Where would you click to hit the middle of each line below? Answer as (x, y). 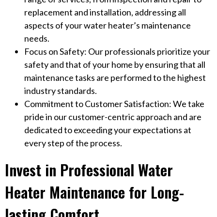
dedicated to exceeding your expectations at (108, 130)
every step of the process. (73, 143)
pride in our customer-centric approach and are (113, 116)
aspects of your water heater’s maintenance (108, 25)
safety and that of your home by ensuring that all (115, 64)
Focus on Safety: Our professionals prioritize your (117, 51)
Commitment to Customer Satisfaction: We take (114, 103)
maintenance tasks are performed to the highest (115, 77)
